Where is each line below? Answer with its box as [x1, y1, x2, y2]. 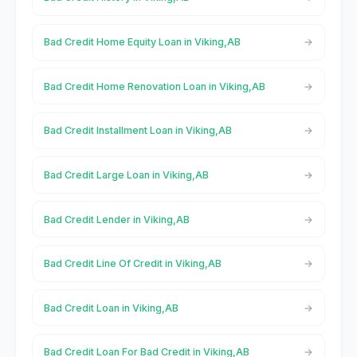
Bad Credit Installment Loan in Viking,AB [43, 124, 232, 137]
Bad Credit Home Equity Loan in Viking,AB [43, 36, 241, 49]
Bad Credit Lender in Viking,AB [43, 213, 190, 226]
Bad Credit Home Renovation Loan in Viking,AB [43, 80, 265, 92]
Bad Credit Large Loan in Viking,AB [43, 168, 209, 181]
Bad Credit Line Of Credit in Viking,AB [43, 257, 222, 270]
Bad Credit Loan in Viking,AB [43, 301, 178, 314]
